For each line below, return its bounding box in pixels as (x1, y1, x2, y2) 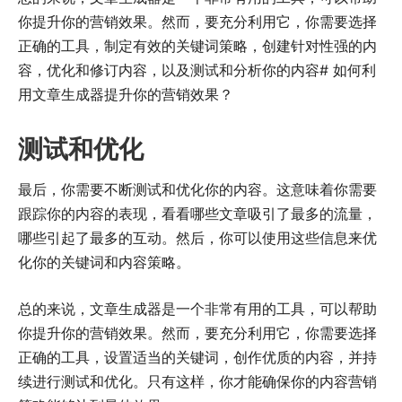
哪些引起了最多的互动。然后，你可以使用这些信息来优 (18, 229, 377, 248)
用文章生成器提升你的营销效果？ (18, 85, 233, 104)
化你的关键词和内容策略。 (18, 253, 190, 272)
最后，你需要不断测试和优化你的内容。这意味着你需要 (18, 180, 377, 199)
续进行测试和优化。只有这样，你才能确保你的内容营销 (18, 372, 377, 391)
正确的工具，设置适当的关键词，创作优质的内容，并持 (18, 348, 377, 367)
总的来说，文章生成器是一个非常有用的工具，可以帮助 (18, 300, 377, 319)
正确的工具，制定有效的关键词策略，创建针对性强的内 (18, 37, 377, 56)
